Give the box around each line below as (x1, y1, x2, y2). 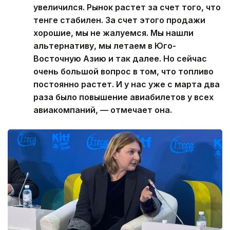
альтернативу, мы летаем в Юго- (33, 40, 176, 51)
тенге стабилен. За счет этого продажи (33, 14, 205, 25)
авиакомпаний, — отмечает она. (33, 104, 172, 115)
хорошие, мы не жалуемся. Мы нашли (33, 27, 194, 38)
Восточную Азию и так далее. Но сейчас (33, 53, 207, 64)
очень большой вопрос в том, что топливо (33, 66, 214, 76)
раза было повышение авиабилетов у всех (33, 91, 214, 102)
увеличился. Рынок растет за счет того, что (33, 2, 221, 12)
